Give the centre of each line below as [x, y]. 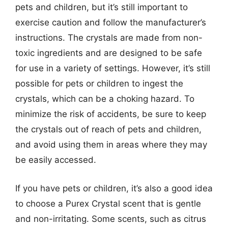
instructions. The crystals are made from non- [109, 38]
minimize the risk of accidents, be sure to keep [111, 114]
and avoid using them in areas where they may [111, 145]
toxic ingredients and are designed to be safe [109, 53]
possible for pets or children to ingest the [99, 83]
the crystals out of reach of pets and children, [108, 129]
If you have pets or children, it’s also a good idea [114, 188]
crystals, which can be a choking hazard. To [105, 99]
